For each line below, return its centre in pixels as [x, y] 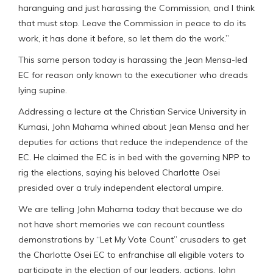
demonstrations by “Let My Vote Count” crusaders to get [132, 239]
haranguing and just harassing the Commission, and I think [136, 8]
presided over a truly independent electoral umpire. [121, 187]
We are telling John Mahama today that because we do [130, 209]
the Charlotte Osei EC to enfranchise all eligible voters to [131, 254]
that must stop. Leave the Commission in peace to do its [132, 23]
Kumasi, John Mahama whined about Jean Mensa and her [134, 126]
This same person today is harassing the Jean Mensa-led [133, 59]
